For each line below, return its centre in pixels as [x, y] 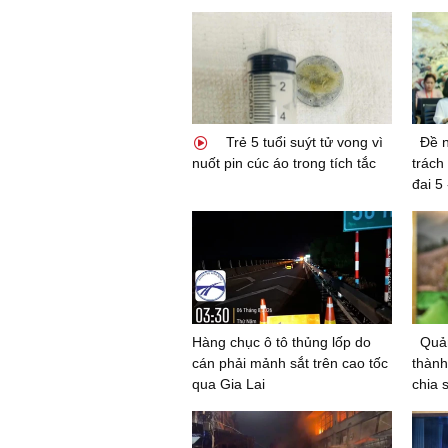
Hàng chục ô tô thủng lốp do [281, 341]
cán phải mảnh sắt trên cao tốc [290, 362]
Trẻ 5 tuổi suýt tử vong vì [302, 142]
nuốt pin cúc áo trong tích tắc [284, 163]
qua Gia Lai [228, 383]
